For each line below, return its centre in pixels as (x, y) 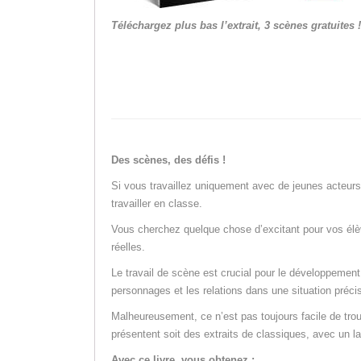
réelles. (128, 247)
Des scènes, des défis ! (168, 160)
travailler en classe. (157, 204)
